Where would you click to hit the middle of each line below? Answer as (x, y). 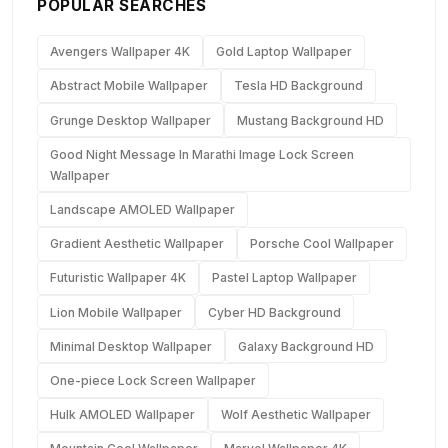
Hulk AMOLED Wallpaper (122, 415)
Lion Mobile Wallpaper (116, 312)
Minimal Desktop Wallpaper (131, 346)
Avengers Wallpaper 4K (120, 52)
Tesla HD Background (298, 86)
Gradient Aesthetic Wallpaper (137, 244)
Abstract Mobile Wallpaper (129, 86)
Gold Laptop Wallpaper (284, 52)
